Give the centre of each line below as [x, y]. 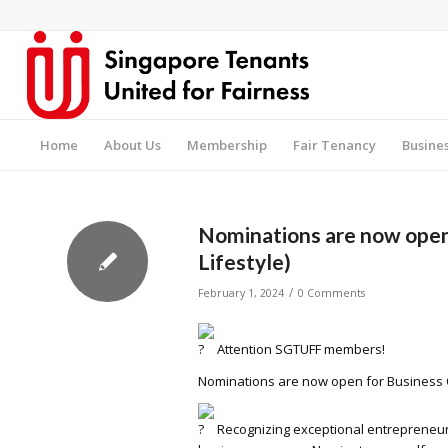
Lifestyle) [244, 261]
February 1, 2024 [241, 293]
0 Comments [331, 293]
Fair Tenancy [334, 145]
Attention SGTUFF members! [299, 349]
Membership [226, 145]
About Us [132, 145]
